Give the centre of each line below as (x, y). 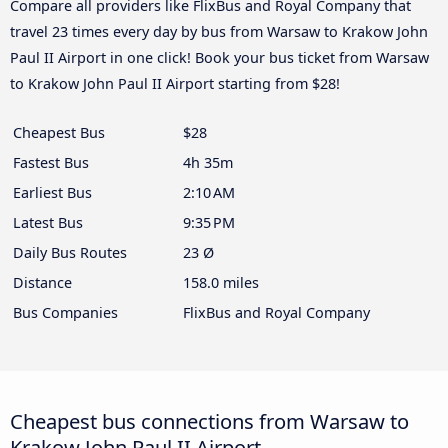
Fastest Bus (51, 162)
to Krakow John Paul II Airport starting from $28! (175, 83)
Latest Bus (48, 222)
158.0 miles (221, 282)
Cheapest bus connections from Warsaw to (209, 420)
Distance (42, 282)
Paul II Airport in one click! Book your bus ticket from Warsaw (219, 57)
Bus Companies (65, 312)
